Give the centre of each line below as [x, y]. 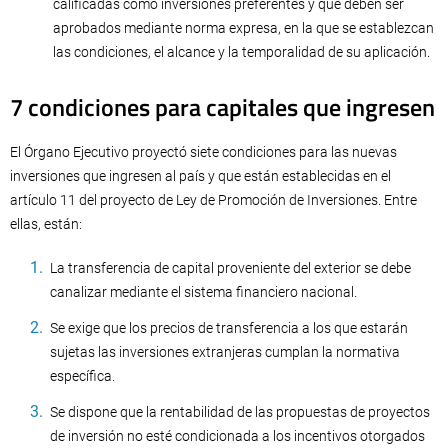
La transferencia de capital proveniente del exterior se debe [230, 268]
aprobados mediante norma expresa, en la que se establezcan [243, 28]
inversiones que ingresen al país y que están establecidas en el [200, 176]
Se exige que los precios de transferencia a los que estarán [229, 328]
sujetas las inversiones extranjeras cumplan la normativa [225, 352]
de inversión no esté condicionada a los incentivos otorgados [237, 436]
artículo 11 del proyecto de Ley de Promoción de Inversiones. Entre [213, 200]
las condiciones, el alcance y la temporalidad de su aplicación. [241, 52]
